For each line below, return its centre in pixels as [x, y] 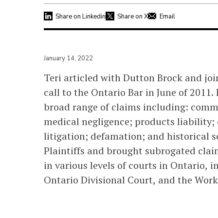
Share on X [133, 16]
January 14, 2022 [68, 58]
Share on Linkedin [81, 16]
